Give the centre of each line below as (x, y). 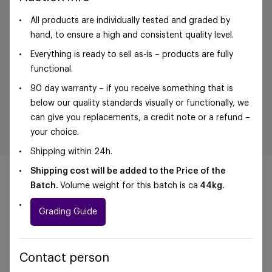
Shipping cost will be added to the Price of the (128, 171)
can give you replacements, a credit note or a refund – (140, 118)
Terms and (207, 221)
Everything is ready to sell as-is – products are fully (132, 55)
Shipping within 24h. (71, 152)
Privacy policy (161, 236)
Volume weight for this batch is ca (129, 186)
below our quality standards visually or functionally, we (140, 103)
